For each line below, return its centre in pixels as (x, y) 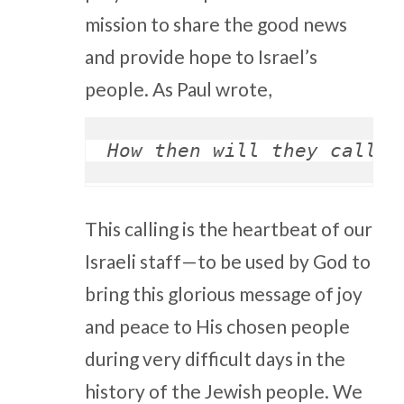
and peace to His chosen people (217, 326)
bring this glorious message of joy (223, 294)
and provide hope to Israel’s (201, 56)
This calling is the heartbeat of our (228, 229)
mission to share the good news (216, 23)
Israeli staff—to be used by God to (227, 262)
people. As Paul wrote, (179, 88)
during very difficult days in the (215, 359)
